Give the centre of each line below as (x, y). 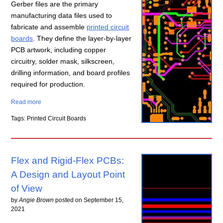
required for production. (48, 84)
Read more (26, 102)
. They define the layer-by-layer (82, 39)
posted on (70, 200)
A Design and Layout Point (68, 175)
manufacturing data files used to (62, 16)
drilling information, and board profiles (71, 73)
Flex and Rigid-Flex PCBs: (68, 161)
